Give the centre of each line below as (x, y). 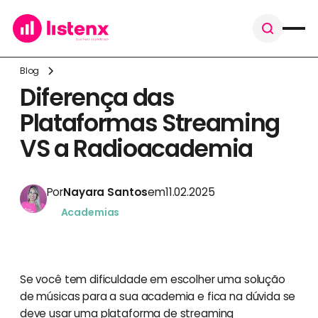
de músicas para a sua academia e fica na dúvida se (158, 296)
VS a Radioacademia (136, 148)
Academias (90, 212)
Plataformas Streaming (149, 123)
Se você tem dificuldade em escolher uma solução (152, 279)
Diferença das (97, 97)
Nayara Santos (106, 192)
